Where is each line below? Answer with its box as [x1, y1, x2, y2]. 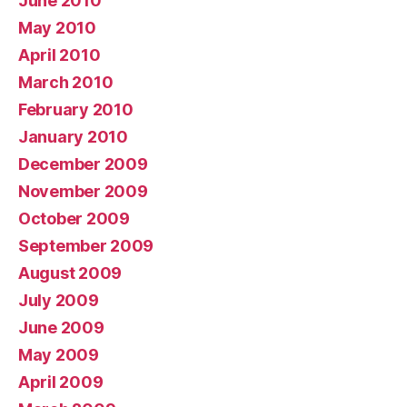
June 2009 [18, 318, 104, 337]
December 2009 [18, 154, 148, 174]
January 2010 [18, 127, 128, 146]
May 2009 [18, 345, 99, 364]
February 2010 [18, 100, 134, 119]
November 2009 [18, 182, 148, 201]
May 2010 [18, 18, 96, 37]
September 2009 [18, 236, 154, 255]
